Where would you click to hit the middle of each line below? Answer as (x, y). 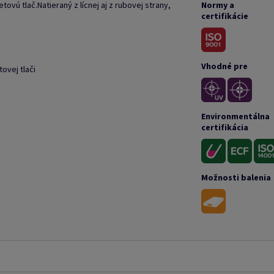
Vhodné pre (224, 66)
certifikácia (224, 127)
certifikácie (224, 16)
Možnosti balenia (236, 177)
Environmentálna (235, 116)
